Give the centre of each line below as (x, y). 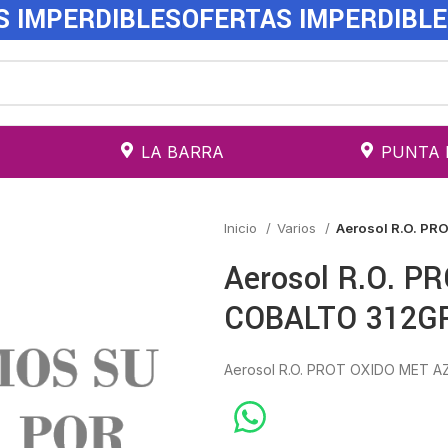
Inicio (242, 228)
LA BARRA (182, 151)
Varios (298, 228)
